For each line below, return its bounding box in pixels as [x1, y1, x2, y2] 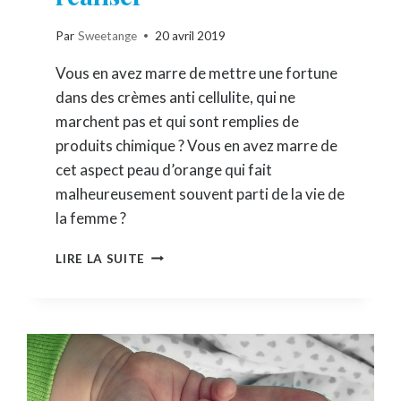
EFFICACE [144, 302, 209, 317]
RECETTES [144, 377, 213, 392]
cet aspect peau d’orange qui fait [55, 159, 273, 179]
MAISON [144, 320, 200, 336]
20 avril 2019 [154, 28, 226, 43]
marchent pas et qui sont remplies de [55, 111, 300, 131]
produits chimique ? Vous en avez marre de [55, 135, 338, 155]
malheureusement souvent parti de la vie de [55, 183, 346, 203]
